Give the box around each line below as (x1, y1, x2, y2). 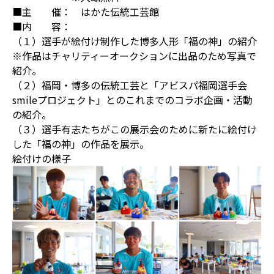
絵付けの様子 (12, 151, 71, 166)
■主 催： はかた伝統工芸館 (12, 4, 159, 19)
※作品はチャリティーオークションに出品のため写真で (12, 48, 256, 63)
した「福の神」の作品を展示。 (12, 136, 149, 151)
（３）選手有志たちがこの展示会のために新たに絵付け (12, 122, 257, 136)
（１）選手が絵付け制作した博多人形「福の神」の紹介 (12, 34, 257, 48)
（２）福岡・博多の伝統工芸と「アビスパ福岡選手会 (12, 78, 247, 92)
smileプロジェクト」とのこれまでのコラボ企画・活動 (12, 92, 253, 107)
